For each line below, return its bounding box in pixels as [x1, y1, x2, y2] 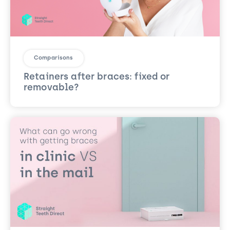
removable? [24, 83, 80, 93]
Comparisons [34, 55, 73, 61]
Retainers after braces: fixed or [24, 72, 170, 82]
